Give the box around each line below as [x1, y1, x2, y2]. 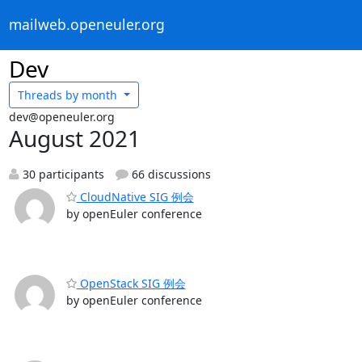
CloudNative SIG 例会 [76, 189, 194, 204]
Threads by [18, 86, 78, 103]
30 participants [19, 166, 104, 182]
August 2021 [8, 123, 141, 154]
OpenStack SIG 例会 [76, 275, 186, 291]
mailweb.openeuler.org [8, 15, 165, 35]
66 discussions [128, 166, 211, 182]
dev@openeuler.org [8, 109, 115, 124]
